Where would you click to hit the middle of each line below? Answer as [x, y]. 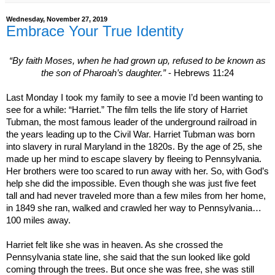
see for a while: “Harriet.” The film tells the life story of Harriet [127, 110]
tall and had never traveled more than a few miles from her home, [136, 196]
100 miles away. [38, 220]
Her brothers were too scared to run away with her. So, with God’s [137, 171]
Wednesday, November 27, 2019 [57, 19]
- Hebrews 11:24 [201, 73]
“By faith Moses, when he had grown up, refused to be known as [137, 60]
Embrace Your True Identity [95, 31]
